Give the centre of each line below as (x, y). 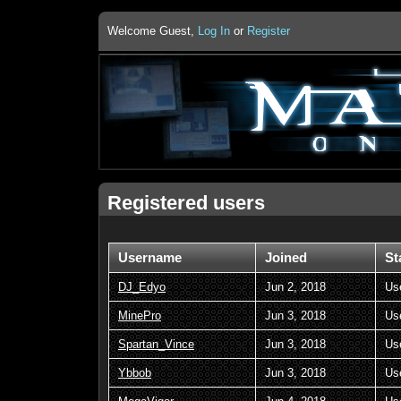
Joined (286, 257)
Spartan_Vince (156, 344)
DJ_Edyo (142, 286)
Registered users (186, 202)
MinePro (140, 315)
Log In (214, 31)
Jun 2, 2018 (295, 286)
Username (150, 257)
